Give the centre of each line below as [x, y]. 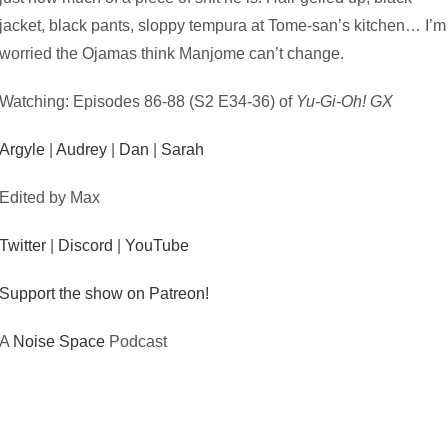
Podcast [136, 341]
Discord [86, 245]
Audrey [82, 149]
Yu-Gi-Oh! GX [345, 101]
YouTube [157, 245]
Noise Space [59, 341]
